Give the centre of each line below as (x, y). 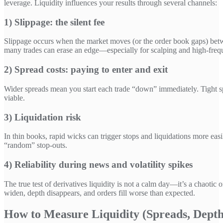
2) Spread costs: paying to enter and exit (86, 70)
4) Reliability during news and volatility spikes (98, 164)
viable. (14, 98)
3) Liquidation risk (43, 117)
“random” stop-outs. (36, 145)
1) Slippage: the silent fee (54, 22)
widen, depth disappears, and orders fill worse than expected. (100, 193)
